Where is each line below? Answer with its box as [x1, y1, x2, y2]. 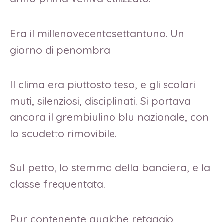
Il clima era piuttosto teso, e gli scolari [10, 77, 195, 91]
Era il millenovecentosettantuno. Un [10, 26, 184, 40]
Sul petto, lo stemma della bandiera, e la [10, 161, 210, 174]
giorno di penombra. [10, 43, 115, 56]
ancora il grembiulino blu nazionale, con [10, 110, 209, 123]
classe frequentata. [10, 177, 108, 191]
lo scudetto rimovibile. [10, 126, 120, 140]
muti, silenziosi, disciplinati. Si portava [10, 94, 191, 107]
